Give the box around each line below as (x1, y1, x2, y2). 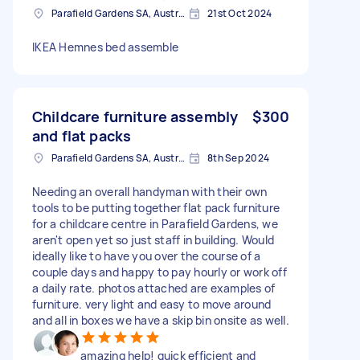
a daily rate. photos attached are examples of (32, 280, 276, 296)
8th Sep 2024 (207, 150, 269, 165)
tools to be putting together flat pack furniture (32, 199, 280, 215)
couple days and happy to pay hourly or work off (32, 264, 287, 280)
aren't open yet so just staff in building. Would (32, 231, 274, 247)
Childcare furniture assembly (32, 106, 239, 126)
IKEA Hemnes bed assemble (32, 39, 178, 55)
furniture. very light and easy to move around (32, 296, 272, 312)
